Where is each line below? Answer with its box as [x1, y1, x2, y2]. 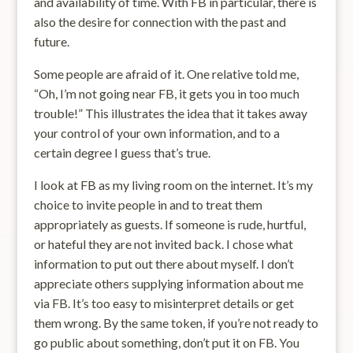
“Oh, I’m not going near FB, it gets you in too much [33, 86, 299, 101]
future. [33, 34, 69, 49]
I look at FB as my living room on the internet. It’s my [33, 177, 313, 192]
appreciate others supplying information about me [33, 276, 303, 291]
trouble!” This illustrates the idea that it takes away [33, 106, 307, 121]
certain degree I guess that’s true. [33, 145, 210, 160]
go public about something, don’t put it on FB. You [33, 335, 299, 350]
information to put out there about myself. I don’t [33, 256, 294, 271]
